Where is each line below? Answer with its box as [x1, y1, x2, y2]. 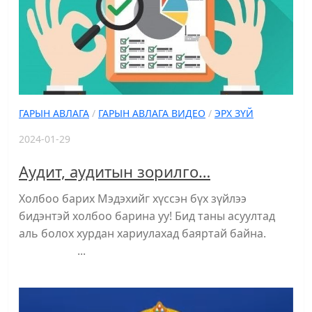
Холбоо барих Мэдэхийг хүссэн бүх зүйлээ [19, 191, 247, 207]
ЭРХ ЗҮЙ [214, 107, 253, 120]
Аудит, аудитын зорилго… [19, 161, 210, 182]
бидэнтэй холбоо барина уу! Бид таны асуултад [19, 208, 275, 224]
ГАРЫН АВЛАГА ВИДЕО [98, 107, 205, 120]
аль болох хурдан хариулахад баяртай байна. [19, 226, 291, 242]
